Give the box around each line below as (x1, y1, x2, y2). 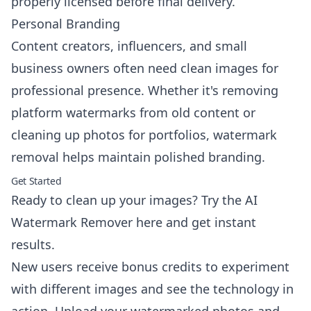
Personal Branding (11, 15, 120, 32)
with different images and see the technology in (11, 280, 294, 297)
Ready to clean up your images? (11, 192, 201, 208)
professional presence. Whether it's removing (11, 82, 278, 99)
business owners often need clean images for (11, 60, 278, 76)
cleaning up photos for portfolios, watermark (11, 126, 277, 143)
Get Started (11, 174, 62, 187)
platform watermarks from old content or (11, 104, 255, 121)
